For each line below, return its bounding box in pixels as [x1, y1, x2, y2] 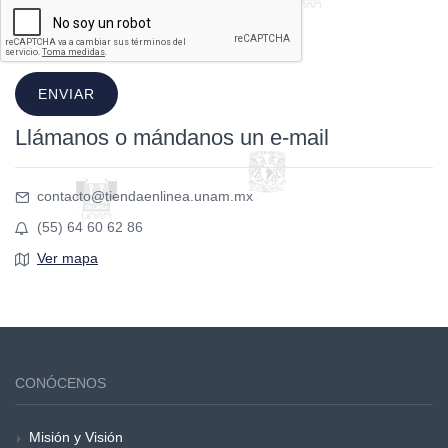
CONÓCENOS [15, 375, 106, 391]
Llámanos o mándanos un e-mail [15, 125, 329, 150]
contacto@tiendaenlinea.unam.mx [37, 188, 253, 204]
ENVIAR [38, 86, 95, 102]
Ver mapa [37, 250, 98, 266]
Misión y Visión [29, 429, 123, 445]
